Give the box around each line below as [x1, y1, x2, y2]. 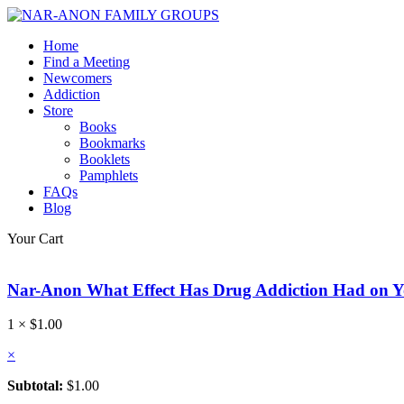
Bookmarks [79, 135, 145, 151]
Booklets [79, 151, 130, 167]
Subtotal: [7, 378, 63, 394]
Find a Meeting [43, 54, 130, 69]
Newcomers [43, 70, 112, 86]
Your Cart [7, 231, 63, 246]
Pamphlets [79, 168, 138, 183]
